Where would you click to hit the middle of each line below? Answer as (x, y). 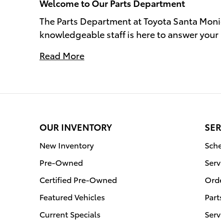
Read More (62, 55)
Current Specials (70, 214)
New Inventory (67, 145)
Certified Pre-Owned (78, 179)
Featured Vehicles (72, 196)
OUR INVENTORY (76, 126)
